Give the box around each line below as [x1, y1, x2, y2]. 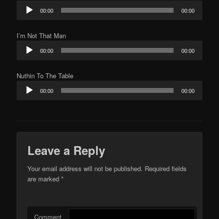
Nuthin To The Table [17, 71, 74, 81]
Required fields [143, 163, 187, 173]
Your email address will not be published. [27, 163, 143, 173]
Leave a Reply [27, 141, 106, 158]
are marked [27, 174, 62, 183]
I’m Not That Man [17, 31, 66, 41]
